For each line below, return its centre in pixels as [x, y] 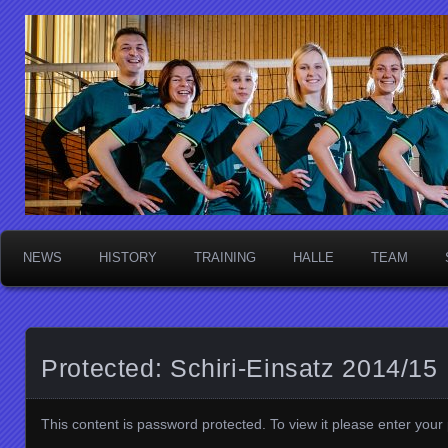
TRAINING [225, 257]
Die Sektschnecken [210, 58]
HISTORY [128, 257]
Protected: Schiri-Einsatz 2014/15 [239, 368]
